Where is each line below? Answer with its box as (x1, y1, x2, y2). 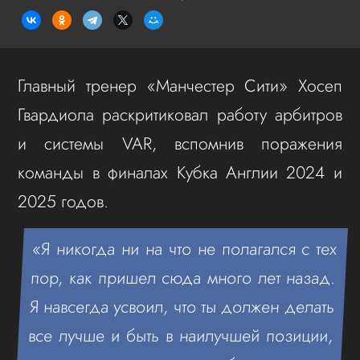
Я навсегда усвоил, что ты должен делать (29, 293, 336, 319)
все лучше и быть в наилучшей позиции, (27, 322, 334, 348)
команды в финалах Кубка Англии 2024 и (18, 159, 342, 185)
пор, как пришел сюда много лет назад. (31, 264, 337, 290)
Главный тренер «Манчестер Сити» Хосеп (18, 72, 342, 98)
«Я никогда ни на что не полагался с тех (32, 235, 338, 261)
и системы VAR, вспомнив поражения (18, 130, 342, 156)
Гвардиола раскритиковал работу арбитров (18, 101, 342, 127)
